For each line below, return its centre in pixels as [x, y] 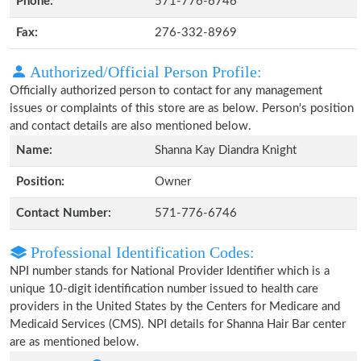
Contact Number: [64, 213]
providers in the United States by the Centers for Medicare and [175, 307]
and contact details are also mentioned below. [131, 126]
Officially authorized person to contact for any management [166, 91]
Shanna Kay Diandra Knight [226, 150]
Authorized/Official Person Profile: [144, 72]
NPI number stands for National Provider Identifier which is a [170, 271]
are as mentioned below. [75, 342]
